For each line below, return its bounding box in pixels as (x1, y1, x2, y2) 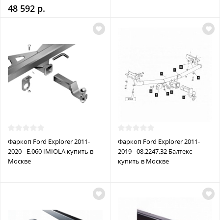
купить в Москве (117, 157, 169, 166)
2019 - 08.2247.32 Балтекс (117, 147, 192, 156)
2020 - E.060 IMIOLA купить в (8, 147, 93, 156)
